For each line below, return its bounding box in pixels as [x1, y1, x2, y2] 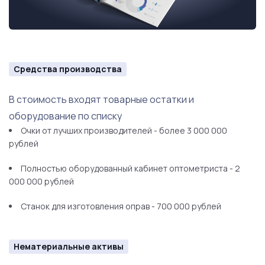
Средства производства [14, 63, 122, 75]
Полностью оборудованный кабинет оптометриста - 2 [21, 163, 240, 174]
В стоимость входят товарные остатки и [9, 93, 194, 106]
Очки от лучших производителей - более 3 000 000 [21, 125, 227, 136]
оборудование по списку [9, 109, 122, 122]
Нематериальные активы [14, 241, 124, 252]
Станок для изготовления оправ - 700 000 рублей [21, 201, 221, 212]
